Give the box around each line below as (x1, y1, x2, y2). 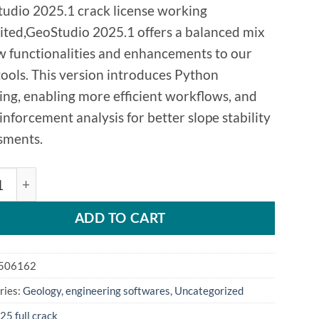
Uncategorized (174, 283, 244, 297)
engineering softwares (65, 283, 170, 297)
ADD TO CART (74, 210, 166, 226)
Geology (22, 283, 61, 297)
